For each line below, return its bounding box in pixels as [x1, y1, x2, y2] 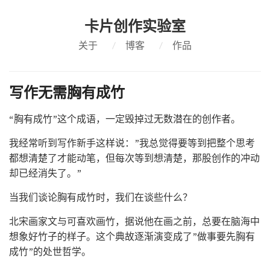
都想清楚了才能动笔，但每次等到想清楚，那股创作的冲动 [9, 153, 260, 163]
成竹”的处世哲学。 [9, 246, 91, 257]
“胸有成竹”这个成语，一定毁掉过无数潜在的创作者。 [9, 114, 240, 124]
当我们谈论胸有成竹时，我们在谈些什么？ [9, 192, 192, 202]
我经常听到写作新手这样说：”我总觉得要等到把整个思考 [9, 138, 255, 148]
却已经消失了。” [9, 168, 81, 178]
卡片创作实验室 [84, 19, 186, 34]
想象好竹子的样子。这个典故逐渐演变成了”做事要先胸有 [9, 231, 255, 242]
